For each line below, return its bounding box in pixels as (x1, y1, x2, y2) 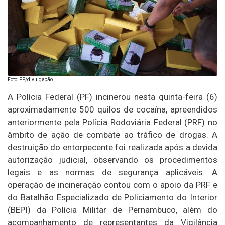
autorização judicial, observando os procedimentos (8, 155, 217, 165)
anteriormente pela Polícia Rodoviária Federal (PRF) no (8, 117, 217, 128)
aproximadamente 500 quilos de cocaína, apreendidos (8, 104, 217, 115)
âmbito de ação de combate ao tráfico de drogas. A (8, 130, 217, 140)
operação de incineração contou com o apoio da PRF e (8, 180, 217, 190)
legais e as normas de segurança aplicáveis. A (8, 167, 217, 178)
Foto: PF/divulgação (8, 77, 53, 83)
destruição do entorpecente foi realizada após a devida (8, 142, 217, 153)
